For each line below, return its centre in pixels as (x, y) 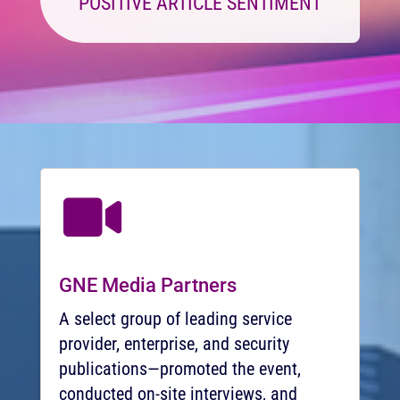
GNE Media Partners (147, 285)
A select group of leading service (175, 319)
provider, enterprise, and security (174, 344)
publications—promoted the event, (179, 369)
